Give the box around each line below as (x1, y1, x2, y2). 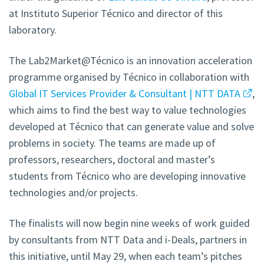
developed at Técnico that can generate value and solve (9, 120, 254, 134)
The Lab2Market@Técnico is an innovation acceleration (9, 54, 252, 68)
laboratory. (9, 23, 57, 37)
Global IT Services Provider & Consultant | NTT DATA (9, 87, 240, 101)
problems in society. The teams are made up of (9, 136, 216, 150)
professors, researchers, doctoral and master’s (9, 153, 215, 167)
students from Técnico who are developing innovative (9, 169, 246, 183)
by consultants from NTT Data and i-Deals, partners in (9, 233, 247, 247)
